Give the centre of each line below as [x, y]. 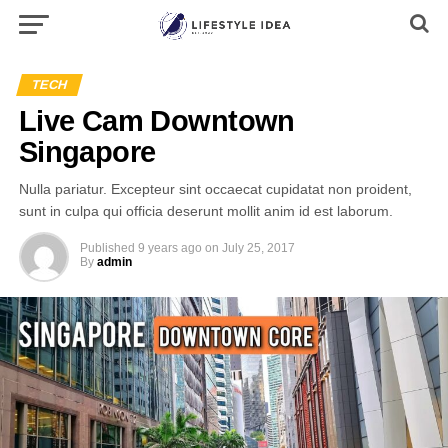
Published [107, 248]
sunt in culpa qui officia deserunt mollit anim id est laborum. [205, 211]
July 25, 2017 [258, 248]
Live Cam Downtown [156, 121]
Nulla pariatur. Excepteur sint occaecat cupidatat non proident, [215, 189]
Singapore [87, 152]
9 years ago [169, 248]
